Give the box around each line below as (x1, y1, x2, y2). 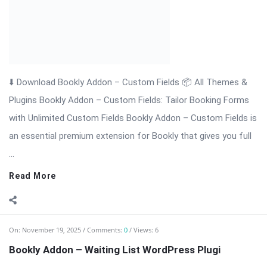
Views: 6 (133, 63, 159, 73)
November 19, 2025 (22, 63, 81, 73)
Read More (9, 9, 57, 19)
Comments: (87, 63, 124, 73)
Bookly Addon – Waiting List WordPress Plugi (9, 82, 221, 94)
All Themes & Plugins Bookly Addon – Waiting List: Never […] (9, 245, 245, 256)
